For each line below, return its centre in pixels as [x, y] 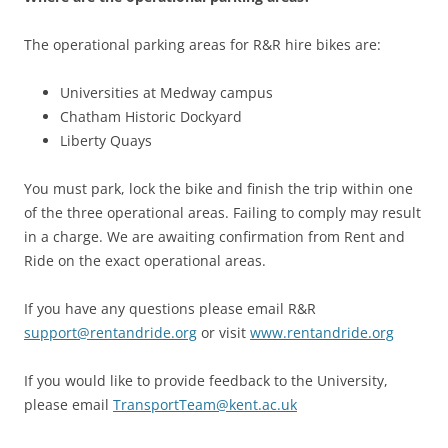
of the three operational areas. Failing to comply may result [222, 213]
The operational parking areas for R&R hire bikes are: [202, 45]
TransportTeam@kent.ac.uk [205, 405]
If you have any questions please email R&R [170, 309]
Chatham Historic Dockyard [151, 117]
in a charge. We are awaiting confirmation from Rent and [214, 237]
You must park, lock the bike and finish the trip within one [218, 189]
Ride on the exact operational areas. [145, 261]
